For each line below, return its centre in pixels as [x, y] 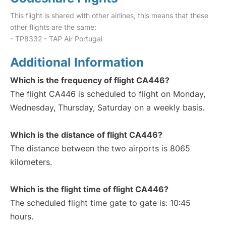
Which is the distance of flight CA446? [86, 135]
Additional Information [77, 62]
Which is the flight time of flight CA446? [89, 189]
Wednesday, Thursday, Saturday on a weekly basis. [107, 107]
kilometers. [31, 162]
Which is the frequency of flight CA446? [90, 80]
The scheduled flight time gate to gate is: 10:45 [100, 203]
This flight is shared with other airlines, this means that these [109, 15]
